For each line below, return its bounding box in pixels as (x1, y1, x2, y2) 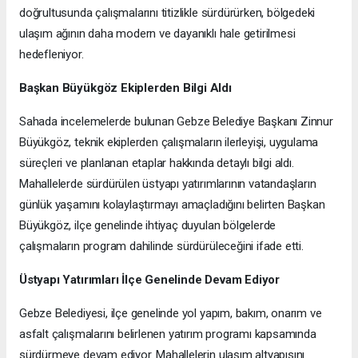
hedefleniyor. (19, 47, 84, 62)
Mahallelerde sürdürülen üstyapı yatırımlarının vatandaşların (19, 177, 316, 192)
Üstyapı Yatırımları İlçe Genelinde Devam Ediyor (19, 272, 280, 288)
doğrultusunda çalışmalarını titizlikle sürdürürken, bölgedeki (19, 6, 316, 21)
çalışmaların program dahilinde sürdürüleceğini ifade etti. (19, 239, 304, 254)
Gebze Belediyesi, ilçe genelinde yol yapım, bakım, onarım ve (19, 306, 322, 321)
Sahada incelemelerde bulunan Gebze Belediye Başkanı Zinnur (19, 114, 333, 129)
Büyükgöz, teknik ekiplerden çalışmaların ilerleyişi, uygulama (19, 135, 319, 150)
